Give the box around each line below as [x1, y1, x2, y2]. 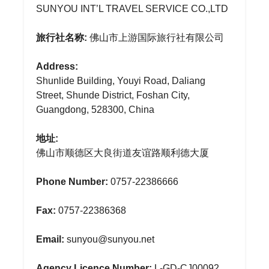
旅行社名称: [36, 32, 87, 43]
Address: [36, 61, 78, 71]
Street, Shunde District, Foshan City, [36, 90, 190, 100]
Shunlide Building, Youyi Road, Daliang [36, 76, 205, 86]
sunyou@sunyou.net [64, 234, 154, 244]
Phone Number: [36, 177, 108, 187]
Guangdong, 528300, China [36, 104, 154, 115]
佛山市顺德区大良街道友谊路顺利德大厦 [36, 148, 209, 158]
